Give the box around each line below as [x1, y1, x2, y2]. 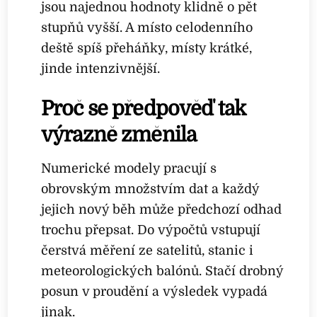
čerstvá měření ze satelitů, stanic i [41, 243, 254, 258]
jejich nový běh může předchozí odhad [41, 202, 282, 217]
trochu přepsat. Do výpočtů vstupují [41, 222, 261, 237]
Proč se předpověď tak [41, 97, 246, 121]
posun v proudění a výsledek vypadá [41, 284, 268, 299]
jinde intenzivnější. [41, 62, 161, 76]
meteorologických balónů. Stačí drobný [41, 263, 284, 278]
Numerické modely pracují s [41, 161, 217, 175]
